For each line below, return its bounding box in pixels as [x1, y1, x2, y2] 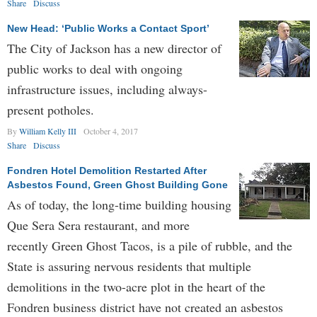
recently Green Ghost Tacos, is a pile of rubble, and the [7, 237, 292, 254]
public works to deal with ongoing [7, 60, 183, 77]
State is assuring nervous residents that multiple [7, 258, 251, 275]
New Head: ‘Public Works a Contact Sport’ [7, 23, 209, 34]
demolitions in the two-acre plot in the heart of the [7, 278, 265, 295]
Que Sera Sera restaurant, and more [7, 217, 190, 234]
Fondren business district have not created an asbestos [7, 299, 283, 316]
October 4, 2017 [83, 125, 138, 137]
